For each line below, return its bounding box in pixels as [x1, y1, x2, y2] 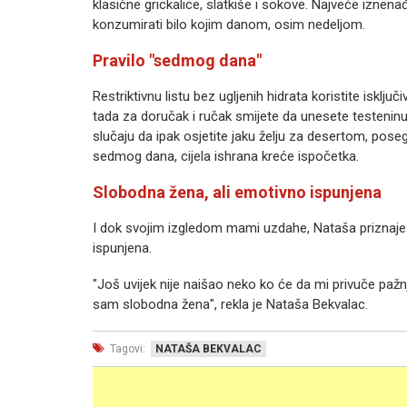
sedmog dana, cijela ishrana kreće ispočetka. [93, 148, 359, 164]
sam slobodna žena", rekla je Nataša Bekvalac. [93, 296, 368, 313]
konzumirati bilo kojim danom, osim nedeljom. [93, 16, 365, 33]
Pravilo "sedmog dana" [93, 51, 262, 70]
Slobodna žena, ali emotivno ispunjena [93, 183, 382, 202]
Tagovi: [107, 342, 145, 355]
